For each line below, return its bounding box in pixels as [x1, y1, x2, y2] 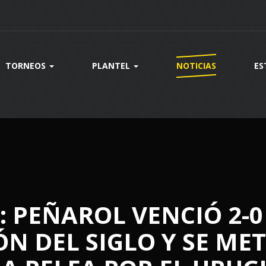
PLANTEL [91, 60, 132, 71]
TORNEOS [5, 60, 48, 71]
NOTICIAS [176, 60, 216, 71]
